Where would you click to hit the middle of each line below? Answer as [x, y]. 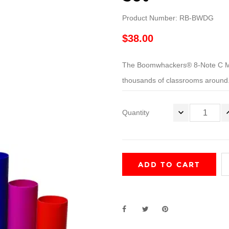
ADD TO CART [169, 165]
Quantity [136, 112]
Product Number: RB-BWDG [168, 18]
